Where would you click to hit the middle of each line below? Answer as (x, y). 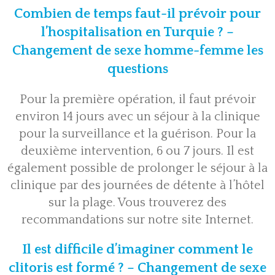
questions (137, 69)
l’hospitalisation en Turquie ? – (137, 33)
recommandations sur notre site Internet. (137, 220)
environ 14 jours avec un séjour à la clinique (137, 117)
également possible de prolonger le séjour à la (137, 168)
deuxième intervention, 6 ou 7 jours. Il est (137, 151)
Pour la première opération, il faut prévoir (137, 100)
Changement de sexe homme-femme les (137, 51)
